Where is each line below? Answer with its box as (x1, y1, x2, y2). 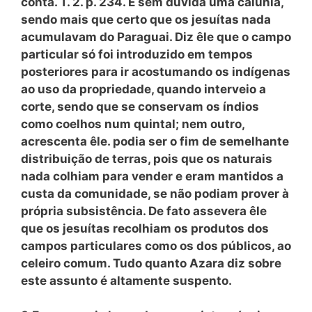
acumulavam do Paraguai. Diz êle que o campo (21, 29, 291, 44)
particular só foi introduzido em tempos (21, 47, 253, 61)
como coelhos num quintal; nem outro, (21, 116, 244, 131)
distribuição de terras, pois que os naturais (21, 151, 272, 166)
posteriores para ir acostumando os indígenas (21, 64, 290, 79)
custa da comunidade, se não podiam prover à (21, 186, 289, 201)
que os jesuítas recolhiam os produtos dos (21, 221, 269, 235)
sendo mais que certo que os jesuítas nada (21, 12, 271, 26)
